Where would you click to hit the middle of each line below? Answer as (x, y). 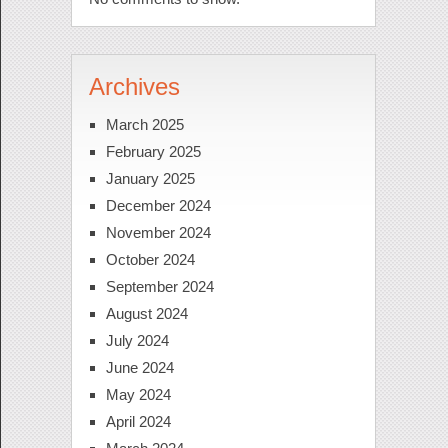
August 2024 (146, 314)
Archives (134, 87)
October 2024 (150, 260)
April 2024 (138, 422)
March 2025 (144, 125)
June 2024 (139, 368)
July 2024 (137, 341)
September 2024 (159, 287)
